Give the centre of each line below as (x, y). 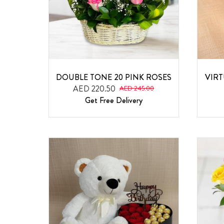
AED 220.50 (94, 88)
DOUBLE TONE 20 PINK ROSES (113, 77)
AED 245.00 (137, 88)
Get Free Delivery (113, 100)
